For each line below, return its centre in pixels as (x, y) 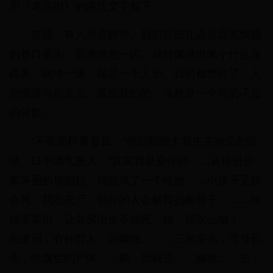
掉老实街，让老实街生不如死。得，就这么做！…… (135, 220)
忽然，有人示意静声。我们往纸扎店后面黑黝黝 (146, 35)
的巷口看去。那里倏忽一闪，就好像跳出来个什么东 (135, 55)
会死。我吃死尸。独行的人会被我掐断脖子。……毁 (135, 200)
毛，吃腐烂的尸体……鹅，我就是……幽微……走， (135, 259)
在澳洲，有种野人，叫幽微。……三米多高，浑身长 (135, 239)
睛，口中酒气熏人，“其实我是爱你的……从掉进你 (132, 161)
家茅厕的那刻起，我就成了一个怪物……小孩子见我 (135, 181)
